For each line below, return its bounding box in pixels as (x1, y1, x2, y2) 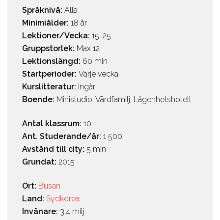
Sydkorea (46, 194, 80, 204)
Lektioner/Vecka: (22, 31, 92, 41)
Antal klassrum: (22, 119, 83, 129)
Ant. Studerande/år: (22, 132, 103, 141)
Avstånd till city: (22, 144, 86, 154)
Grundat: (22, 157, 58, 167)
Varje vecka (79, 69, 118, 79)
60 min (82, 56, 108, 66)
